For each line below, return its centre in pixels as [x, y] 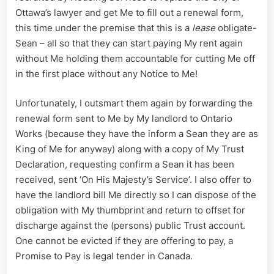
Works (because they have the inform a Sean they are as [137, 133]
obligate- [236, 28]
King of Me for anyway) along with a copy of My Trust [130, 149]
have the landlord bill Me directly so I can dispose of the [136, 194]
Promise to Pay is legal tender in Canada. [104, 256]
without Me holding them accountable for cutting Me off [135, 59]
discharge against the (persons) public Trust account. [130, 225]
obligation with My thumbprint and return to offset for [130, 210]
